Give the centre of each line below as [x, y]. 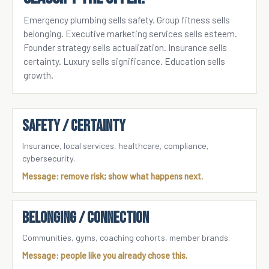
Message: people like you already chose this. [105, 255]
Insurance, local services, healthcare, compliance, [116, 145]
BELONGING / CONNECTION [86, 218]
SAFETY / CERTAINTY [74, 126]
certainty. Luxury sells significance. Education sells [124, 61]
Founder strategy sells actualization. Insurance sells [125, 47]
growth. [38, 75]
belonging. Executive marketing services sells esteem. [130, 33]
